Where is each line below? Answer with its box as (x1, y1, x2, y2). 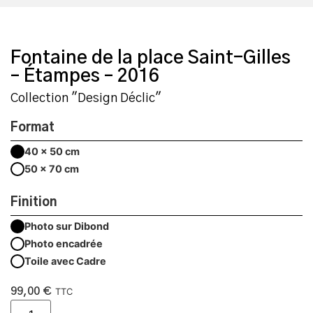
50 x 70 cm (24, 163, 79, 175)
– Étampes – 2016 (10, 67, 159, 86)
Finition (10, 196, 57, 210)
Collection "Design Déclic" (10, 92, 161, 105)
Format (10, 122, 54, 135)
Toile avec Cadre (24, 255, 106, 268)
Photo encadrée (24, 238, 103, 250)
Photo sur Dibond (24, 220, 109, 233)
